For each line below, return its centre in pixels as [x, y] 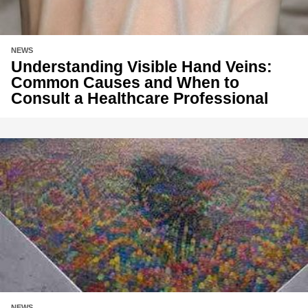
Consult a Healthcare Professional [140, 99]
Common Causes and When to [125, 83]
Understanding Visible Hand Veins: [142, 67]
